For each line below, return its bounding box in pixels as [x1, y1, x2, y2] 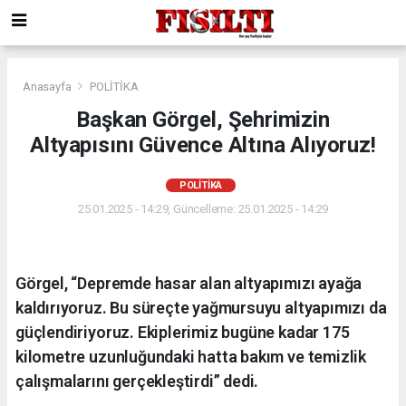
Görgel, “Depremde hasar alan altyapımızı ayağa [15, 273, 362, 293]
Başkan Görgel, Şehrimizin [76, 106, 330, 132]
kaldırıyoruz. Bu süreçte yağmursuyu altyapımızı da [15, 297, 387, 317]
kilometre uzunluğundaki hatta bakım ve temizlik [15, 346, 366, 366]
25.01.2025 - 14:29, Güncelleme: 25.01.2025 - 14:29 [77, 201, 329, 216]
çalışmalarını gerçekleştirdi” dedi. [15, 371, 259, 391]
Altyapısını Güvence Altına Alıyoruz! [30, 131, 376, 158]
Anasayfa [23, 79, 74, 93]
